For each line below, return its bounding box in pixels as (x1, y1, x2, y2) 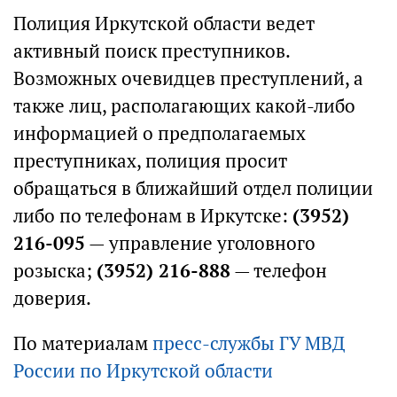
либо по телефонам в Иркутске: (13, 204, 292, 228)
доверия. (13, 286, 91, 310)
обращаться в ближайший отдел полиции (13, 176, 373, 200)
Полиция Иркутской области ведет (13, 12, 315, 35)
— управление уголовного (85, 231, 315, 255)
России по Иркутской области (13, 359, 273, 383)
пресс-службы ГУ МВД (152, 331, 345, 355)
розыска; (13, 259, 97, 283)
